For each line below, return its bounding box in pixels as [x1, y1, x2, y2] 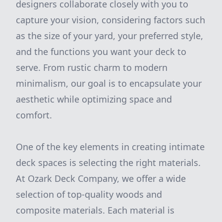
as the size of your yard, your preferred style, [16, 30, 203, 42]
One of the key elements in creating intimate [16, 141, 205, 153]
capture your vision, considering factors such [16, 14, 205, 26]
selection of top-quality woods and [16, 188, 162, 200]
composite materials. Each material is [16, 204, 174, 216]
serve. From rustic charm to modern [16, 61, 167, 73]
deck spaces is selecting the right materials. [16, 157, 201, 168]
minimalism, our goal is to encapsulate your [16, 77, 202, 89]
